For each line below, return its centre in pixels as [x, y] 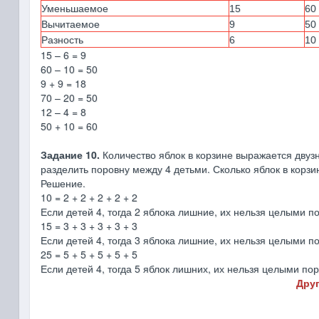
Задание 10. [70, 155]
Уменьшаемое [75, 9]
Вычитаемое [71, 24]
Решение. [63, 183]
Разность [63, 40]
